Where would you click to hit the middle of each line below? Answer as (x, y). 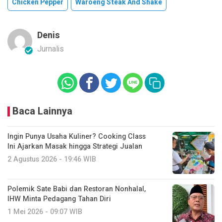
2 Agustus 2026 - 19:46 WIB (52, 159)
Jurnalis (51, 49)
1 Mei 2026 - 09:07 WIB (45, 212)
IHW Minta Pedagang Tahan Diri (59, 199)
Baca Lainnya (42, 111)
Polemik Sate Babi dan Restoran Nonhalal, (77, 189)
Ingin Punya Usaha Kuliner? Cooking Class (77, 137)
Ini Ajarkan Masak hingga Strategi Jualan (76, 146)
